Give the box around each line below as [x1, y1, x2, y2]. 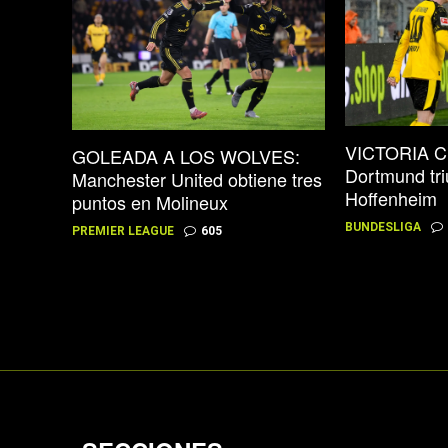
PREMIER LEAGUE [72, 224, 174, 239]
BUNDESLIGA [345, 220, 422, 234]
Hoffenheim [345, 185, 438, 211]
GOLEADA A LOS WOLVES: [72, 143, 300, 170]
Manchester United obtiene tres [72, 166, 322, 193]
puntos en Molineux [72, 189, 228, 216]
